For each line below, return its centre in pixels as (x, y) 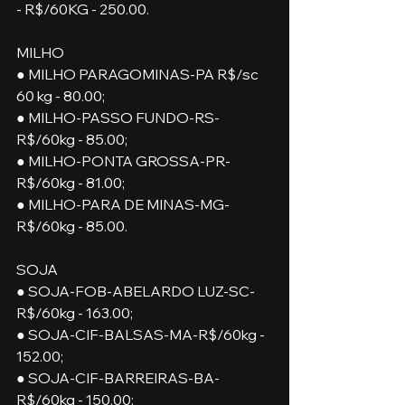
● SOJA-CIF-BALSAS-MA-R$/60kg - (142, 334)
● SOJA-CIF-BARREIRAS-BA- (118, 377)
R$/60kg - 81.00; (72, 182)
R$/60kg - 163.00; (75, 312)
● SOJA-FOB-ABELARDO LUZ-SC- (136, 291)
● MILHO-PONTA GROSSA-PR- (123, 160)
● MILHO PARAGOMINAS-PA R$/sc (139, 74)
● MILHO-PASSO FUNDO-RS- (118, 117)
